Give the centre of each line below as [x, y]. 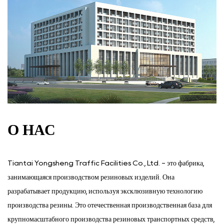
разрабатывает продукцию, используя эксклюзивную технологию [105, 191]
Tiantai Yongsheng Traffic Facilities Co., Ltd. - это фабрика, [106, 163]
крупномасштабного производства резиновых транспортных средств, [111, 219]
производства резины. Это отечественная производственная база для [110, 205]
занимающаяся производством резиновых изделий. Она [91, 177]
